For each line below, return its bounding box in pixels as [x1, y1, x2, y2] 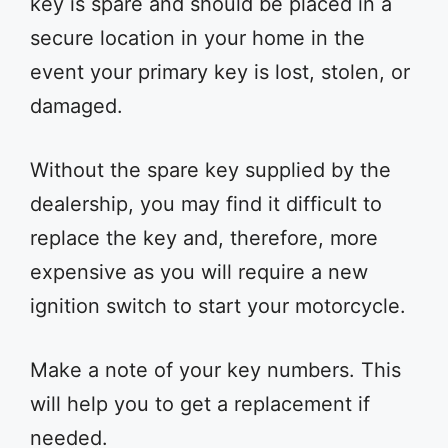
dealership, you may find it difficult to [30, 192, 382, 216]
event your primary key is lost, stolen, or [30, 60, 410, 84]
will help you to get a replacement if [30, 392, 370, 416]
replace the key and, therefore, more [30, 226, 378, 250]
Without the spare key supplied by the [30, 158, 391, 182]
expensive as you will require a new [30, 260, 368, 284]
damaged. [30, 94, 123, 118]
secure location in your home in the [30, 26, 365, 50]
